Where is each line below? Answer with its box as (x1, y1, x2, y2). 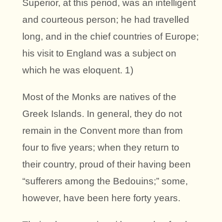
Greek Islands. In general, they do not (22, 108, 182, 119)
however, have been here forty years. (22, 192, 180, 203)
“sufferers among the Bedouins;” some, (22, 175, 188, 186)
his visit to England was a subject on (22, 48, 176, 58)
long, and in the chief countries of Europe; (22, 31, 199, 42)
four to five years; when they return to (22, 142, 179, 153)
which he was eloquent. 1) (22, 64, 133, 75)
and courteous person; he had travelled (22, 14, 189, 25)
